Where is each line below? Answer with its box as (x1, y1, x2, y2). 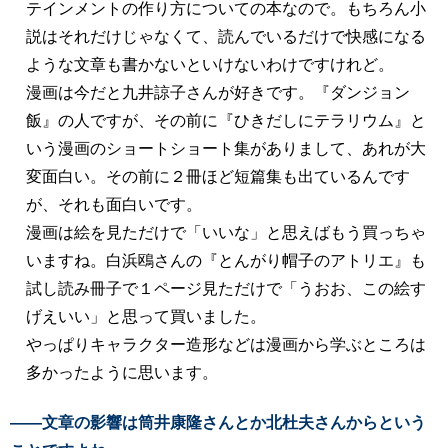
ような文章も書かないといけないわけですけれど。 (26, 55, 394, 73)
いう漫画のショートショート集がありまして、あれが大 (26, 139, 426, 157)
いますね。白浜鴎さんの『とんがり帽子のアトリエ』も (26, 251, 426, 269)
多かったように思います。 (26, 363, 218, 381)
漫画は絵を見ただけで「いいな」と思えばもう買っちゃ (26, 223, 426, 241)
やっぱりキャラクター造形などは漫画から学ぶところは (26, 335, 426, 353)
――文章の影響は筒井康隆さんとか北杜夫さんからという (10, 414, 426, 432)
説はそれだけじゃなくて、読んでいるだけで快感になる (26, 27, 426, 45)
